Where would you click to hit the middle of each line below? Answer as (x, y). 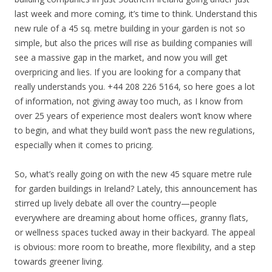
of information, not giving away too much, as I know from (129, 101)
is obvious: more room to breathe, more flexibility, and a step (135, 246)
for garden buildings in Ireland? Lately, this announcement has (136, 188)
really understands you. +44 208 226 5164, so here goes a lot (135, 86)
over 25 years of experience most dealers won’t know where (133, 115)
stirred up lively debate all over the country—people (116, 203)
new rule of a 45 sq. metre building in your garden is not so (130, 28)
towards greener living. (59, 261)
